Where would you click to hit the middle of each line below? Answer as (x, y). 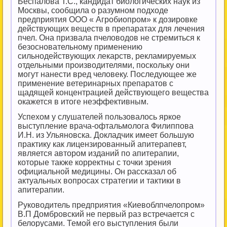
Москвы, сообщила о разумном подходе (93, 10)
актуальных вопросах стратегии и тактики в (99, 181)
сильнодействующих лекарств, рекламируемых (107, 56)
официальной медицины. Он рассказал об (97, 172)
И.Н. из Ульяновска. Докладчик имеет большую (106, 135)
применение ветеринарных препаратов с (96, 83)
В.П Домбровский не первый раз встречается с (106, 214)
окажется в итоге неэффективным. (83, 102)
